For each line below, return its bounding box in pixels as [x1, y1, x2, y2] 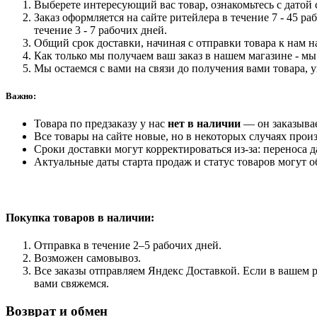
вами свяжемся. [34, 277, 109, 289]
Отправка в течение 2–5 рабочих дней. [34, 238, 221, 251]
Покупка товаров [6, 211, 95, 224]
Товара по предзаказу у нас [34, 117, 168, 130]
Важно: [6, 90, 36, 101]
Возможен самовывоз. [34, 251, 141, 264]
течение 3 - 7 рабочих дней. [34, 23, 167, 36]
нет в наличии [168, 117, 243, 130]
